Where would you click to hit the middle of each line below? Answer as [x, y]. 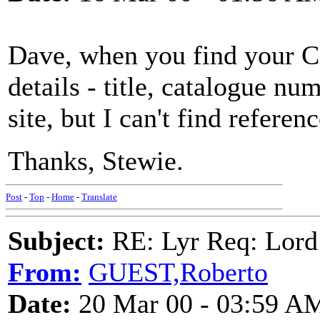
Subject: [56, 241]
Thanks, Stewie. [96, 161]
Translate [99, 197]
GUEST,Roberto [178, 272]
